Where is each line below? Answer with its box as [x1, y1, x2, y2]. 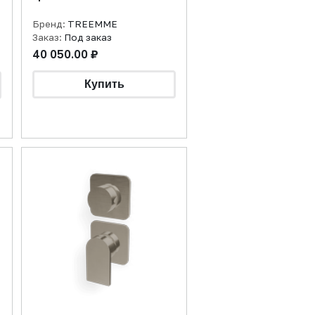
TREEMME [67, 18, 117, 30]
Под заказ [64, 32, 112, 43]
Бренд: [32, 18, 67, 30]
